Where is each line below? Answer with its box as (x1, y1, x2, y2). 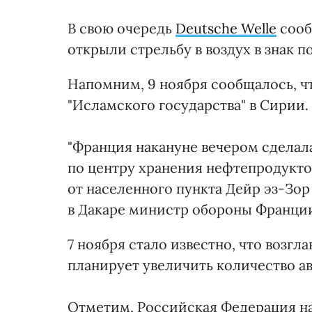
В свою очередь (68, 19, 175, 37)
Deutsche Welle (175, 19, 276, 37)
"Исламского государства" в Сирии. (68, 95, 309, 114)
